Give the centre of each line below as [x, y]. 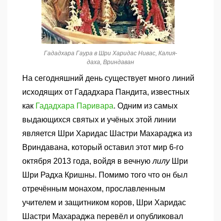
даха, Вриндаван [110, 62]
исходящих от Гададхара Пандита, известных [106, 92]
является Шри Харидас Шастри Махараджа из [107, 133]
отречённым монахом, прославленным [94, 189]
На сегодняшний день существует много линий [108, 78]
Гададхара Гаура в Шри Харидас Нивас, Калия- [110, 53]
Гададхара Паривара [74, 106]
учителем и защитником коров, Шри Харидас [104, 203]
